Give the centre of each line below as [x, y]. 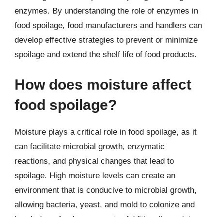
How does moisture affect [103, 84]
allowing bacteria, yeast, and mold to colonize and [105, 204]
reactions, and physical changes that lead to [94, 161]
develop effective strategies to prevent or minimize [106, 40]
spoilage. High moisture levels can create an [95, 175]
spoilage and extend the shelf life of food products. [106, 54]
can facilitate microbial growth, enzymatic [90, 146]
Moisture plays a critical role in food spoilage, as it [106, 132]
